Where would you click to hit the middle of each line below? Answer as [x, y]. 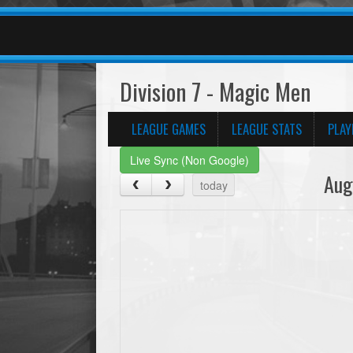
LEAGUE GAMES [169, 129]
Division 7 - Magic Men [215, 91]
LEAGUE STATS [267, 129]
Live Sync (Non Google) [190, 160]
